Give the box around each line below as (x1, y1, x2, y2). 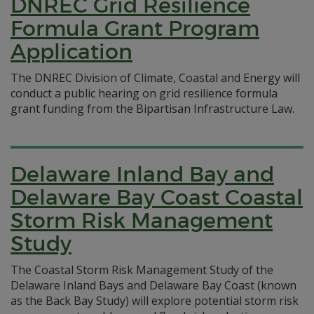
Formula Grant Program (11, 15, 259, 41)
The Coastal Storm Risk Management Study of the (11, 262, 273, 278)
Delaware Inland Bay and (11, 161, 274, 187)
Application (11, 39, 132, 64)
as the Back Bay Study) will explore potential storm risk (11, 293, 299, 308)
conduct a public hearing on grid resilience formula (11, 86, 278, 101)
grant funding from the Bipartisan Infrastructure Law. (11, 101, 294, 116)
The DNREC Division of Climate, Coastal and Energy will (11, 70, 300, 86)
